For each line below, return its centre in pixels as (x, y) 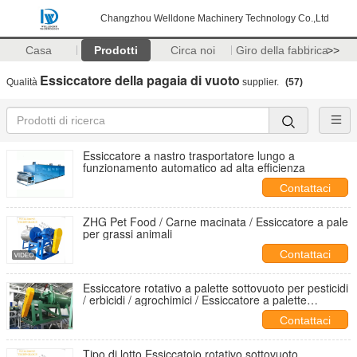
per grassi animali (127, 233)
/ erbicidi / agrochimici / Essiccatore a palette (195, 300)
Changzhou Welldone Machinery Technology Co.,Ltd (215, 18)
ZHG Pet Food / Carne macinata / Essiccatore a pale (216, 222)
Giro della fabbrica (282, 50)
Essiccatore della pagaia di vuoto (140, 80)
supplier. (261, 82)
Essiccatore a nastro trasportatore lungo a (189, 155)
